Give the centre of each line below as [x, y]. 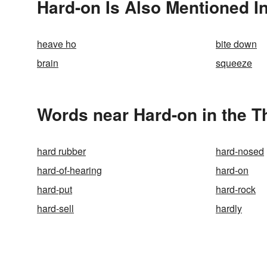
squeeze [234, 63]
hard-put [55, 189]
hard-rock [236, 189]
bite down [236, 44]
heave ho [57, 44]
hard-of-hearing [69, 170]
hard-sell [55, 208]
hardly [229, 208]
